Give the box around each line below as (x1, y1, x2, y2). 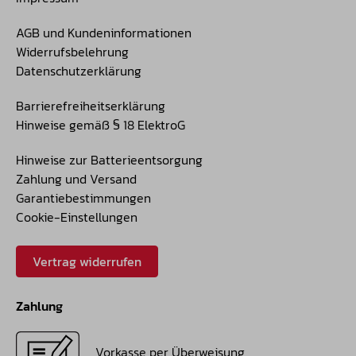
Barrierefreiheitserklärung (16, 96, 165, 116)
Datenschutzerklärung (16, 61, 141, 81)
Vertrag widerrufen (33, 252, 141, 272)
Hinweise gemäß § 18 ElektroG (16, 115, 185, 135)
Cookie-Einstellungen (16, 207, 137, 227)
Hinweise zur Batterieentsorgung (16, 150, 203, 170)
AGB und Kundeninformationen (16, 23, 192, 43)
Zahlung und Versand (16, 169, 137, 189)
